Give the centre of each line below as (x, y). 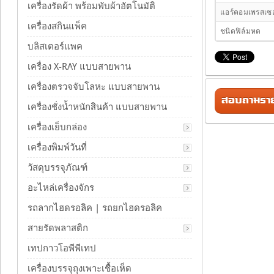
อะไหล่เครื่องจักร (61, 188)
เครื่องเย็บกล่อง (57, 127)
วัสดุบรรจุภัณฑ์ (57, 168)
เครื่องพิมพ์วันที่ (57, 147)
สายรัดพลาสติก (58, 228)
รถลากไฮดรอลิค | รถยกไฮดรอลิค (95, 208)
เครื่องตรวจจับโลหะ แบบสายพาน (94, 87)
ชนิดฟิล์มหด (241, 31)
